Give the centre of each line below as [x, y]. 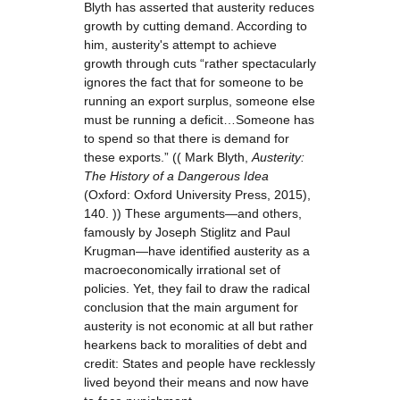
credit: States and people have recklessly [200, 363]
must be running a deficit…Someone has [199, 120]
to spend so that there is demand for [187, 138]
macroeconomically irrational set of [182, 270]
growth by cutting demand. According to [196, 26]
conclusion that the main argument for [191, 307]
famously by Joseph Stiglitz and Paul [187, 232]
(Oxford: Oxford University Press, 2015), [197, 195]
